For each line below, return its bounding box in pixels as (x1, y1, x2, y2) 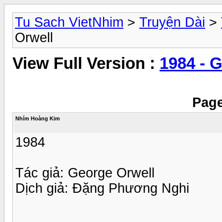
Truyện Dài (139, 15, 205, 30)
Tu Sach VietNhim (15, 15, 123, 30)
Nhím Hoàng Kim (15, 115, 60, 121)
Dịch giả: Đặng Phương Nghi (15, 180, 189, 196)
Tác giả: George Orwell (15, 165, 155, 180)
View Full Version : (12, 55, 160, 73)
